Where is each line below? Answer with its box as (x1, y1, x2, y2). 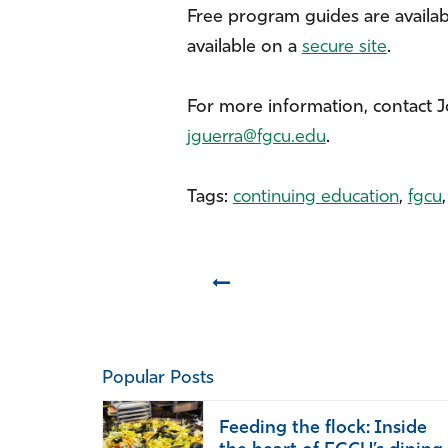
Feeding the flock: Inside (219, 419, 427, 438)
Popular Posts (102, 369, 214, 388)
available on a (186, 38, 302, 57)
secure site (301, 38, 387, 57)
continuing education (232, 188, 399, 207)
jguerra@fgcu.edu (186, 128, 326, 147)
